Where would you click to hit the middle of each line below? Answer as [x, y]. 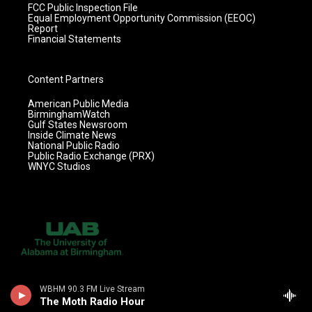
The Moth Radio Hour [92, 302]
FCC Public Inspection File [83, 7]
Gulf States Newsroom [78, 124]
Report [43, 28]
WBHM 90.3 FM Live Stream [92, 289]
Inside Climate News [72, 135]
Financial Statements [75, 39]
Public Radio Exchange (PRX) [91, 156]
